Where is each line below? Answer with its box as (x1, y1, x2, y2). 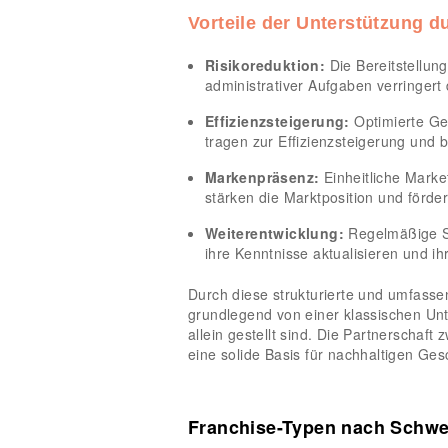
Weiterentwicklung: (204, 222, 344, 243)
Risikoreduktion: (204, 54, 326, 75)
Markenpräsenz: (204, 166, 320, 187)
